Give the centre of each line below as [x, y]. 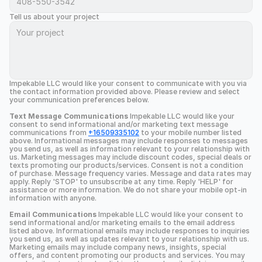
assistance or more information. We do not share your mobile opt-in [128, 190]
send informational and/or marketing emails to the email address [122, 223]
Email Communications [53, 214]
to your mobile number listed [190, 132]
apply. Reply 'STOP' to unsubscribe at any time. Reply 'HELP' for [121, 182]
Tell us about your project [54, 17]
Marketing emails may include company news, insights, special [118, 247]
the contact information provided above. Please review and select [125, 92]
